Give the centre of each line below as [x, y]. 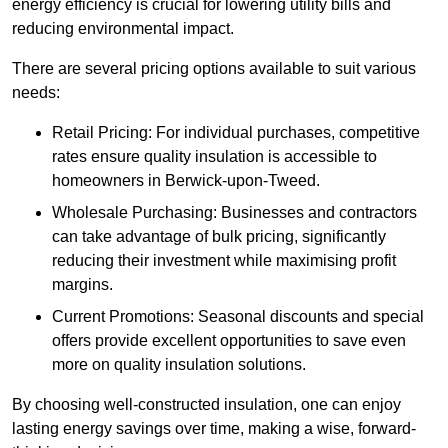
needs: [36, 93]
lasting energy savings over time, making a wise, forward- [214, 429]
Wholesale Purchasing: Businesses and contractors [234, 213]
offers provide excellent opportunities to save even [229, 341]
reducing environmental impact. [123, 29]
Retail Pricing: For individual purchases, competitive [236, 133]
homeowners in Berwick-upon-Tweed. [186, 181]
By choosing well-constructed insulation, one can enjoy [206, 405]
